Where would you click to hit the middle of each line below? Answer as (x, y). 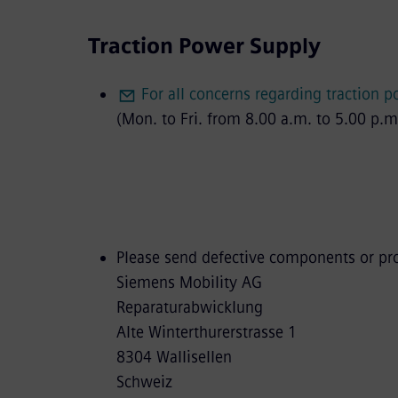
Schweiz (144, 382)
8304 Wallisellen (174, 357)
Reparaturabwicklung (189, 307)
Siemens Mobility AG (189, 282)
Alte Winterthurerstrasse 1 (206, 332)
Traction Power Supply (204, 45)
